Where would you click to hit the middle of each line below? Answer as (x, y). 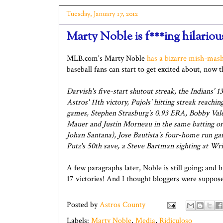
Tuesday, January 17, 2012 (102, 14)
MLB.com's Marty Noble (107, 58)
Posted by (83, 205)
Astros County (122, 205)
